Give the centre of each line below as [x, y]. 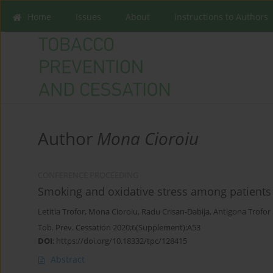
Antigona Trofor [242, 212]
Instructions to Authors [221, 17]
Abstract [68, 260]
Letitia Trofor [61, 212]
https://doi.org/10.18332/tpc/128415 [122, 241]
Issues [88, 17]
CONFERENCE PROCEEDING [88, 175]
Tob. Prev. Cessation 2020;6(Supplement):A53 [119, 228]
